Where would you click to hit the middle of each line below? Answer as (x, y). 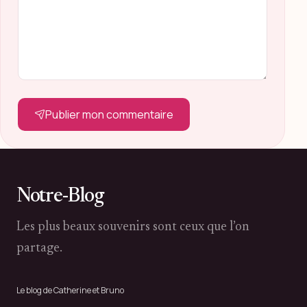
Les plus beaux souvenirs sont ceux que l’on (133, 227)
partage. (39, 248)
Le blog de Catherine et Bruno (70, 290)
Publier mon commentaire (109, 114)
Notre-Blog (60, 197)
